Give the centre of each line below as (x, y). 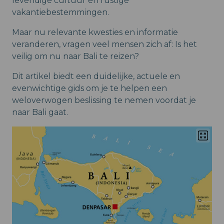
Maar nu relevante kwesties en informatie (95, 32)
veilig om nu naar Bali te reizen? (75, 56)
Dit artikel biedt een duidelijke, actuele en (96, 76)
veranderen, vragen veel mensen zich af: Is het (104, 44)
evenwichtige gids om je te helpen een (89, 88)
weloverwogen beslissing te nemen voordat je (104, 100)
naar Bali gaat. (40, 112)
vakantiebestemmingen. (60, 12)
